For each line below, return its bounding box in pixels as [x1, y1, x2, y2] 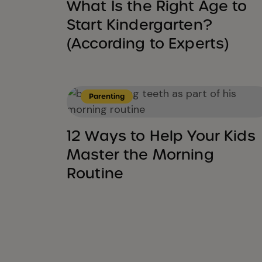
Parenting [89, 91, 125, 101]
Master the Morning [67, 145, 214, 164]
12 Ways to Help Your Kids [67, 126, 256, 145]
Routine [67, 164, 124, 182]
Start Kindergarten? [67, 15, 212, 34]
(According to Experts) [67, 34, 229, 53]
